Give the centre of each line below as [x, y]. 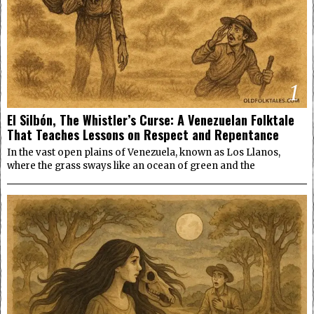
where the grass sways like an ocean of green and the [131, 165]
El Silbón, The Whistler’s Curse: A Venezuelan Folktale [151, 119]
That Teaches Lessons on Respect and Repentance [143, 134]
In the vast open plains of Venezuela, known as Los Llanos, [144, 152]
